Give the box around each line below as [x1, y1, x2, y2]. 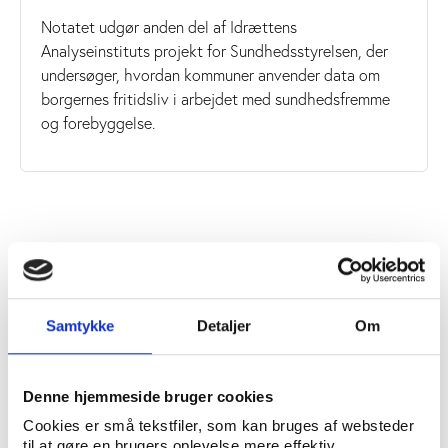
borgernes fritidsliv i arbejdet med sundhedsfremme [41, 88, 390, 109]
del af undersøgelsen [20, 268, 285, 306]
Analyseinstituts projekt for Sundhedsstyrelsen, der [41, 40, 388, 61]
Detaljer [196, 316, 252, 334]
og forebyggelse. [41, 112, 155, 133]
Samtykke [45, 316, 115, 334]
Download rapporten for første [20, 236, 413, 274]
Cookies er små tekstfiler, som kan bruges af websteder [23, 417, 414, 435]
